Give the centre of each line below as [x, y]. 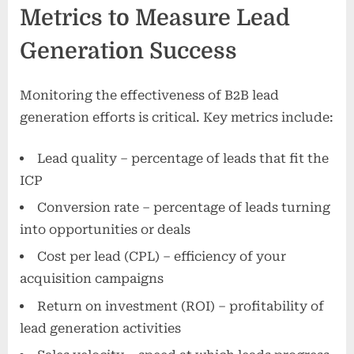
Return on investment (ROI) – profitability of [181, 306]
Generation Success [128, 51]
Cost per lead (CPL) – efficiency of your [162, 257]
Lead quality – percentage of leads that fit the [183, 158]
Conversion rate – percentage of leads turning [184, 207]
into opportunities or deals [105, 229]
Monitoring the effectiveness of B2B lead [149, 95]
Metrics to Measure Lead [155, 17]
